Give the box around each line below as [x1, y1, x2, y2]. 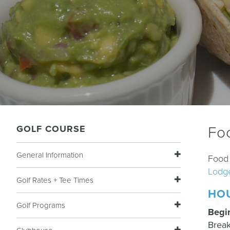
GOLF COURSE [16, 123, 86, 135]
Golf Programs [16, 201, 65, 210]
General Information [16, 150, 83, 160]
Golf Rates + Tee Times [16, 176, 93, 185]
